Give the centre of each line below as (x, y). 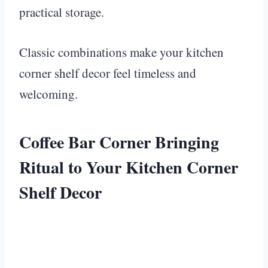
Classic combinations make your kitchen (121, 52)
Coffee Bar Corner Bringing (119, 142)
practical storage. (62, 12)
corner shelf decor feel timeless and (108, 73)
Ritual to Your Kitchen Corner (129, 167)
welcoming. (48, 94)
